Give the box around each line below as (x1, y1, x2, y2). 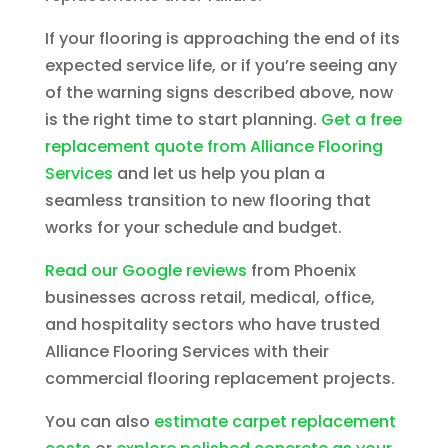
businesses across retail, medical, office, (44, 286, 375, 310)
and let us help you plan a (112, 162, 325, 186)
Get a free (320, 108, 402, 132)
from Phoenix (246, 259, 356, 283)
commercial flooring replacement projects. (44, 367, 395, 391)
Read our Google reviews (44, 259, 247, 283)
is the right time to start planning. (44, 108, 321, 132)
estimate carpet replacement (153, 410, 396, 434)
